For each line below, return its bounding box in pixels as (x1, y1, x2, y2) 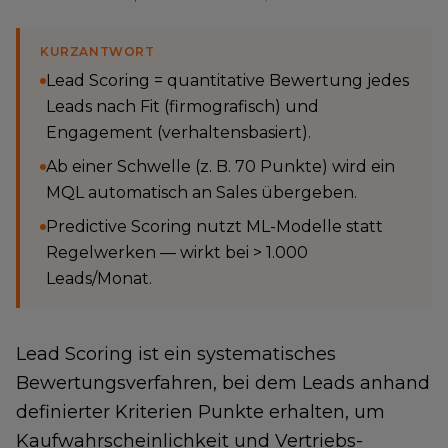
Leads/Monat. (46, 269, 152, 288)
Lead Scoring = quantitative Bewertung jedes (46, 71, 409, 90)
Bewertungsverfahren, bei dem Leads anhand (16, 372, 430, 394)
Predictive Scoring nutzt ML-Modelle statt (46, 217, 383, 236)
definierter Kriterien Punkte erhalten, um (16, 401, 385, 423)
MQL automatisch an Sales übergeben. (46, 183, 357, 202)
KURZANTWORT (40, 44, 155, 59)
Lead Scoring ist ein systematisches (16, 343, 336, 365)
